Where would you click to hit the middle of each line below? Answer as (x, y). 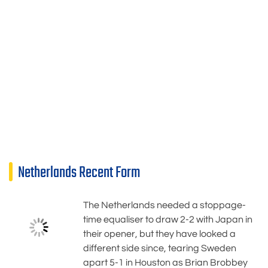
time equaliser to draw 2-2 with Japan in (168, 219)
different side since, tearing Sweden (160, 248)
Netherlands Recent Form (79, 173)
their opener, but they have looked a (159, 234)
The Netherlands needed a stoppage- (165, 205)
